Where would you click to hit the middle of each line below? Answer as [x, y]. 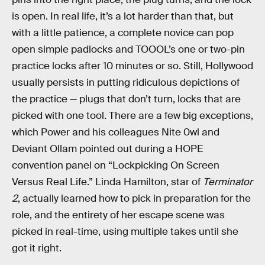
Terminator [228, 182]
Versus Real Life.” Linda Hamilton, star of [107, 182]
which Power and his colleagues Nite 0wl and [116, 132]
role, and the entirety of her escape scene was [118, 215]
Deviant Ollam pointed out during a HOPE [107, 148]
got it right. [37, 248]
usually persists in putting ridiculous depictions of [126, 82]
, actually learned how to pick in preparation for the [134, 198]
